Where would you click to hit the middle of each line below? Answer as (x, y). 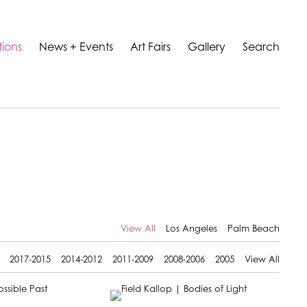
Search (261, 48)
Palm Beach (254, 229)
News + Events (76, 48)
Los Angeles (192, 229)
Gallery (207, 48)
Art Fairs (150, 48)
